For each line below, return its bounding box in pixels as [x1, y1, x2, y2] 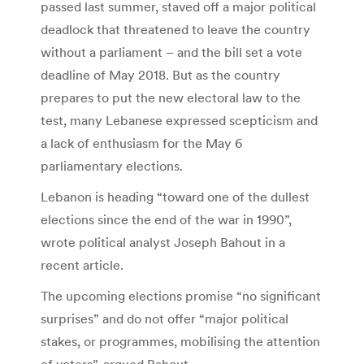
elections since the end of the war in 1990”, [41, 211, 292, 228]
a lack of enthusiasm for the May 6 [41, 135, 242, 152]
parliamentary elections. [41, 158, 183, 175]
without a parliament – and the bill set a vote [41, 44, 302, 61]
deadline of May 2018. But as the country [41, 67, 280, 84]
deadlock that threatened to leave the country [41, 21, 310, 38]
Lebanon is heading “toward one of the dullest [41, 188, 310, 206]
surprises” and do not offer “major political [41, 310, 288, 327]
